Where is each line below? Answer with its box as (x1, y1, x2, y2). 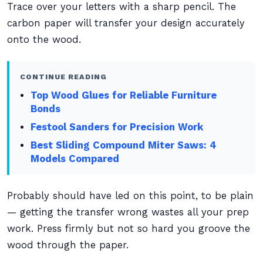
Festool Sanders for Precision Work (31, 122, 204, 133)
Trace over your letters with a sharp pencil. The (7, 1, 236, 12)
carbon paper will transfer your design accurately (7, 18, 245, 29)
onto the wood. (7, 34, 81, 45)
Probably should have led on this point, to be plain (7, 190, 254, 201)
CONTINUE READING (20, 72, 107, 81)
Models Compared (31, 153, 120, 164)
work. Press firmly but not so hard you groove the (7, 223, 250, 234)
